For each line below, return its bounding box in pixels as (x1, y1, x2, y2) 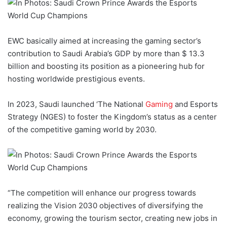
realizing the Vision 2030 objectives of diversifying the (8, 200, 203, 210)
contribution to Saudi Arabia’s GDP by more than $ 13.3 (8, 48, 205, 58)
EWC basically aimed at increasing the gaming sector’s (8, 35, 201, 46)
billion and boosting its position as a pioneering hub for (8, 61, 205, 71)
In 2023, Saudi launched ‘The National (8, 99, 145, 109)
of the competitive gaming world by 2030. (8, 124, 157, 134)
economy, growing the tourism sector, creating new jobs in (8, 213, 217, 223)
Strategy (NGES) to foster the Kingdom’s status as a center (8, 111, 217, 122)
